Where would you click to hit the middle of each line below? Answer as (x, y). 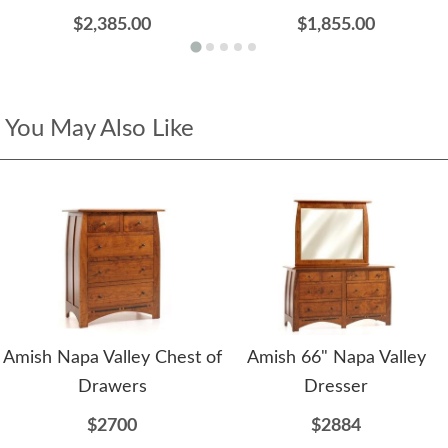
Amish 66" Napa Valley (336, 358)
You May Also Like (99, 129)
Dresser (336, 387)
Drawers (112, 387)
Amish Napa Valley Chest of (112, 358)
